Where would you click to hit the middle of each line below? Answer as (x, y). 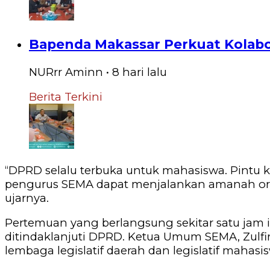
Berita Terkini (66, 97)
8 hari (128, 72)
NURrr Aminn (66, 72)
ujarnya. (27, 198)
